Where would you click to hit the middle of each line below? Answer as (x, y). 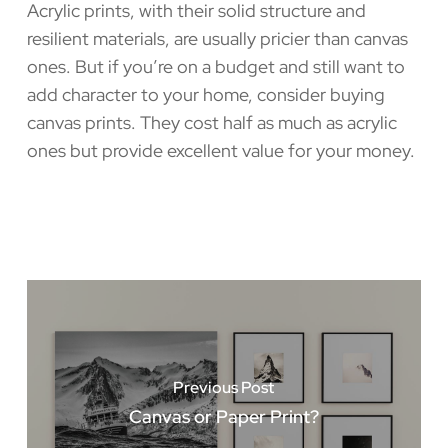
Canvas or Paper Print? (223, 416)
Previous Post (224, 387)
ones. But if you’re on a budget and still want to (215, 66)
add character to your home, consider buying (205, 94)
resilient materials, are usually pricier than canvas (217, 38)
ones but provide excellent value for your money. (220, 150)
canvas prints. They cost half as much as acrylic (211, 122)
